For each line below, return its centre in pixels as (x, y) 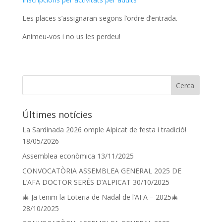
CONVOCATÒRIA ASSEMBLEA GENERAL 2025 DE (102, 171)
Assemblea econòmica (58, 156)
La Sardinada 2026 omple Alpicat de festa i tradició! (104, 130)
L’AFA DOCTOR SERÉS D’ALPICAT (76, 182)
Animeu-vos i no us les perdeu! (71, 36)
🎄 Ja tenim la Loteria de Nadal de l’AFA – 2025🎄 (100, 197)
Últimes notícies (57, 114)
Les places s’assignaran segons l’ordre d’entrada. (100, 18)
